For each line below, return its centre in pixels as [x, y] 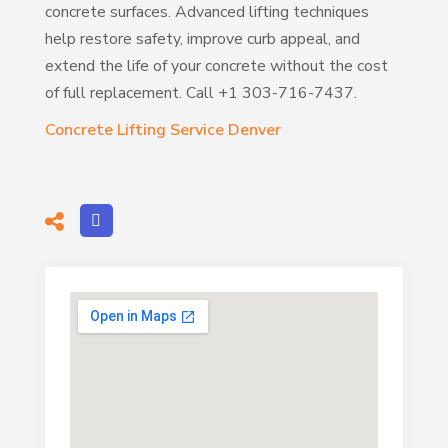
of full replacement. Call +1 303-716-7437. [200, 93]
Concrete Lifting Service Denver [162, 130]
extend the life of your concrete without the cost [216, 66]
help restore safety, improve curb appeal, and [202, 39]
